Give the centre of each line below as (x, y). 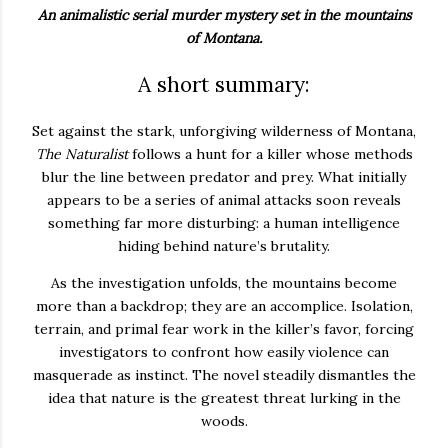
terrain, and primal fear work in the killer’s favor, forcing (224, 328)
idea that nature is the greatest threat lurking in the (224, 397)
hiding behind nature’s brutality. (224, 245)
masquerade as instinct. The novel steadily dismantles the (224, 374)
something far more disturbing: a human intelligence (224, 222)
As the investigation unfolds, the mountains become (224, 282)
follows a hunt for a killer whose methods (270, 153)
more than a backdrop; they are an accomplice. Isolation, (224, 305)
